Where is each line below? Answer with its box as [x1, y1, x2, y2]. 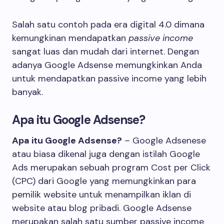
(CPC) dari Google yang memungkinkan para [12, 175, 196, 187]
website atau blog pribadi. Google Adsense [12, 202, 191, 214]
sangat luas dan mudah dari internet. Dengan [12, 45, 199, 57]
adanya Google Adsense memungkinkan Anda [12, 59, 202, 71]
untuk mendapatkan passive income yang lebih [12, 72, 206, 84]
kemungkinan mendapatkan [12, 32, 128, 44]
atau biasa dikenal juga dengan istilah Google [12, 148, 200, 160]
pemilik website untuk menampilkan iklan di [12, 188, 191, 200]
